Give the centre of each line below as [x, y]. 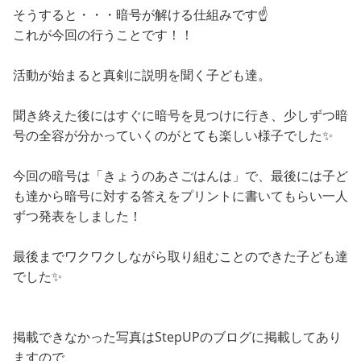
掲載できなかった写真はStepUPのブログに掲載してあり [177, 337]
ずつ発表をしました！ [77, 216]
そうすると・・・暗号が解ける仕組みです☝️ [141, 15]
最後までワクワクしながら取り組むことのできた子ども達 [180, 257]
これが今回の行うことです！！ [103, 35]
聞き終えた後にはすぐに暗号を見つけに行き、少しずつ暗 [180, 116]
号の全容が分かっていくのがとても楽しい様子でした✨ [173, 136]
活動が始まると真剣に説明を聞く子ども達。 [142, 75]
